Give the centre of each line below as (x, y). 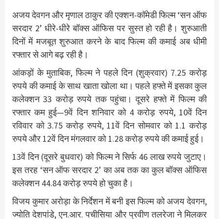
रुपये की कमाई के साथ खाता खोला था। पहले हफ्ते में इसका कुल (109, 86)
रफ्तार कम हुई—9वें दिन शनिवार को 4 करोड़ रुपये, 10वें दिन (109, 112)
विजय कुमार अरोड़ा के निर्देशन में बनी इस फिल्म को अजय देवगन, (109, 201)
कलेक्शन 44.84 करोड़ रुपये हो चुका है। (73, 183)
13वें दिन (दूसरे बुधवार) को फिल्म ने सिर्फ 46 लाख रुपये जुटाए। (109, 156)
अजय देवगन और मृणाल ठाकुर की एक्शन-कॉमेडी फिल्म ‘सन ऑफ (109, 15)
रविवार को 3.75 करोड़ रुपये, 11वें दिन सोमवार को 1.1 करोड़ (109, 125)
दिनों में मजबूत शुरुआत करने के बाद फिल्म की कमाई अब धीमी (109, 41)
